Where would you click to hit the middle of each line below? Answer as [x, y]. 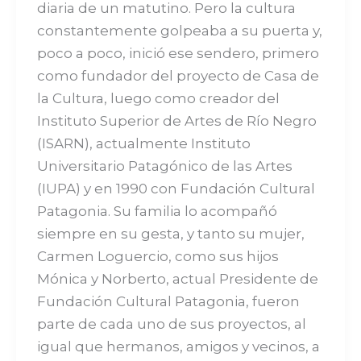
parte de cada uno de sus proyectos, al [171, 324]
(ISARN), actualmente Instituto [143, 143]
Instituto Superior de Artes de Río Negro [176, 120]
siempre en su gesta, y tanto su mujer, [170, 233]
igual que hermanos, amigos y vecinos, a [178, 346]
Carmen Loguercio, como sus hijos [158, 256]
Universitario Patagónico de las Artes [164, 166]
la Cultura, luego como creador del [158, 98]
